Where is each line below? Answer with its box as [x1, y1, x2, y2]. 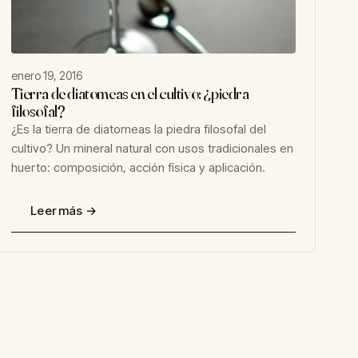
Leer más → [30, 203, 97, 218]
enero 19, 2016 [11, 69, 83, 82]
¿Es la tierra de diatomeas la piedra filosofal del [11, 121, 267, 137]
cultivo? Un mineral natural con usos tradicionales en [11, 141, 294, 156]
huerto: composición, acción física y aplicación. [11, 160, 266, 175]
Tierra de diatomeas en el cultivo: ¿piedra [11, 83, 249, 103]
